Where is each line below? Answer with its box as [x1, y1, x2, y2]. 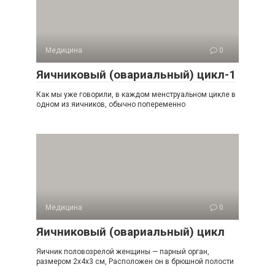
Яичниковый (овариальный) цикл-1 [36, 68, 236, 82]
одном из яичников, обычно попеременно [36, 100, 185, 109]
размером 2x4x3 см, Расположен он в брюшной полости [36, 257, 234, 266]
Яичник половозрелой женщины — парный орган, [36, 247, 209, 256]
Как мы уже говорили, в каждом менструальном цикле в [36, 90, 236, 99]
